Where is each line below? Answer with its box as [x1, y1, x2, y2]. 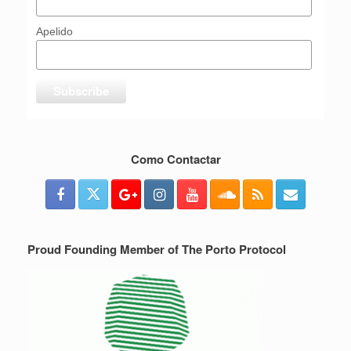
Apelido [36, 25, 74, 38]
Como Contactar [130, 150, 221, 168]
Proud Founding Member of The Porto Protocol [27, 241, 286, 259]
